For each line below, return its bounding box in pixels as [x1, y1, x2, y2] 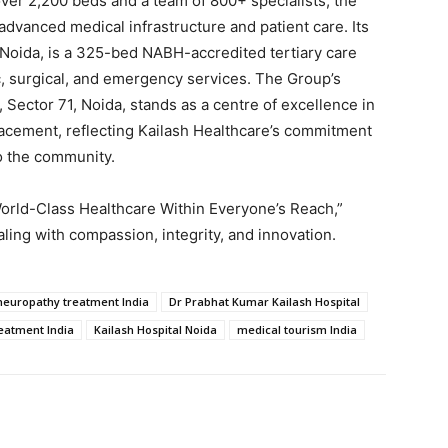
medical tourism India [237, 322, 357, 338]
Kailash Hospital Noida [94, 322, 217, 338]
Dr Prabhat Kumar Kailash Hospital [169, 294, 360, 310]
